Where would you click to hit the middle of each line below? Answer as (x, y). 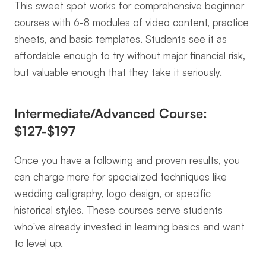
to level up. (39, 243)
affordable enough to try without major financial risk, (130, 56)
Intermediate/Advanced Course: (111, 113)
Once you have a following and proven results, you (127, 160)
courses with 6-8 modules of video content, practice (132, 22)
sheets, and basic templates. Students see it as (121, 39)
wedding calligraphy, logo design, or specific (113, 193)
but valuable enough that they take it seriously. (118, 72)
